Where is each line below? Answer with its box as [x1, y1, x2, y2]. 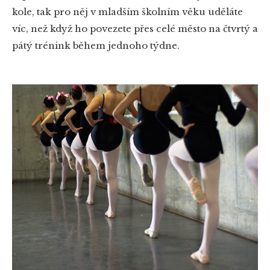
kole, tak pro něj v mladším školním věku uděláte [12, 5, 243, 17]
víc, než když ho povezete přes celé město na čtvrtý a [12, 22, 258, 34]
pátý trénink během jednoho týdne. [12, 39, 180, 51]
